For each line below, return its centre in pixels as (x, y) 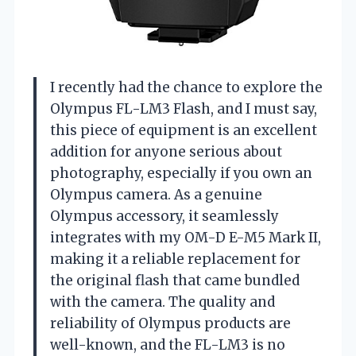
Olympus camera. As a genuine (156, 194)
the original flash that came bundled (175, 280)
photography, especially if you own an (181, 173)
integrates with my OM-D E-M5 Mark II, (186, 237)
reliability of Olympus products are (170, 323)
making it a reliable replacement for (175, 259)
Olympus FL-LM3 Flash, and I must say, (184, 108)
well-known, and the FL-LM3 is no (168, 344)
